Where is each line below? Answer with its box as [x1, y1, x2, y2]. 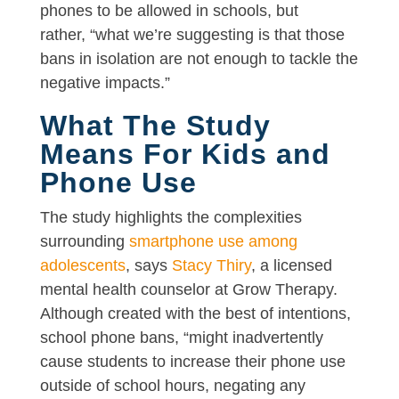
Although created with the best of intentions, [39, 304, 351, 322]
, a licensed [250, 256, 332, 274]
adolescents [39, 256, 126, 274]
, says [125, 256, 172, 274]
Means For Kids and [39, 137, 330, 170]
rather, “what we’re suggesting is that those [39, 25, 345, 44]
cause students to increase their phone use [39, 352, 346, 370]
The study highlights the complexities [39, 208, 302, 226]
